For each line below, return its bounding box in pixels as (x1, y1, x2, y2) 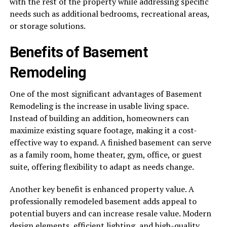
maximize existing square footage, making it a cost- (9, 125, 197, 136)
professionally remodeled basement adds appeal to (9, 196, 197, 207)
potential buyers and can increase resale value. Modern (9, 208, 211, 219)
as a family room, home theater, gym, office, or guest (9, 149, 202, 161)
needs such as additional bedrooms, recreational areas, (9, 8, 209, 20)
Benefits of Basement (9, 44, 148, 61)
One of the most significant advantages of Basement (9, 88, 202, 100)
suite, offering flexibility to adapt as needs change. (9, 161, 194, 173)
